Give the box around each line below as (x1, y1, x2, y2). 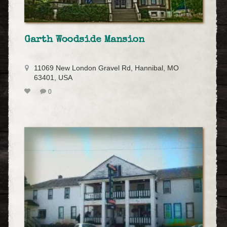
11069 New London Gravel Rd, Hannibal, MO (34, 64, 179, 72)
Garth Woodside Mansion (24, 35, 144, 46)
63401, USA (34, 73, 72, 82)
